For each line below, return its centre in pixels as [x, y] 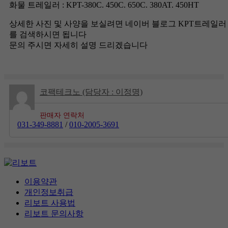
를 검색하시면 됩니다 [48, 34]
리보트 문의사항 [54, 213]
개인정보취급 [49, 192]
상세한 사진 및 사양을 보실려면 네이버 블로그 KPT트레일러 [118, 24]
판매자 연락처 [62, 115]
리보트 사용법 [50, 203]
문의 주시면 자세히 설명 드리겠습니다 [78, 45]
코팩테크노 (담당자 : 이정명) [91, 92]
